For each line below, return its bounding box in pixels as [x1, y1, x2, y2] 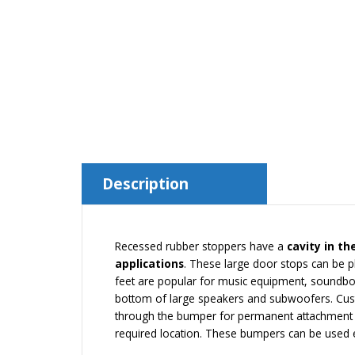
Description [102, 174, 189, 195]
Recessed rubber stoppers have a [115, 239, 287, 254]
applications [115, 256, 184, 272]
